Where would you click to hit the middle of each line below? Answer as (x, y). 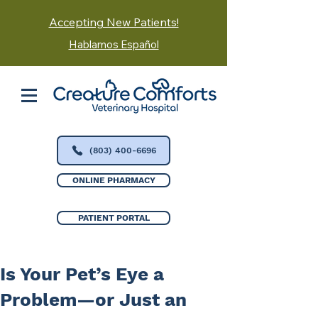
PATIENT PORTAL (114, 218)
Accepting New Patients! (114, 22)
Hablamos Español (114, 44)
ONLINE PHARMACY (114, 180)
